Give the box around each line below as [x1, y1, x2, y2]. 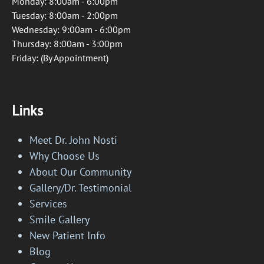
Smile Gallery [29, 213, 90, 227]
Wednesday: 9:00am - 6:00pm [12, 24, 131, 36]
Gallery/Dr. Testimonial [29, 181, 132, 195]
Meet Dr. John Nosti [29, 133, 118, 147]
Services [29, 197, 68, 211]
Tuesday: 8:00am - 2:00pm [12, 9, 118, 22]
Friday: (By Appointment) [12, 52, 108, 64]
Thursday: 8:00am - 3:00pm [12, 38, 123, 50]
